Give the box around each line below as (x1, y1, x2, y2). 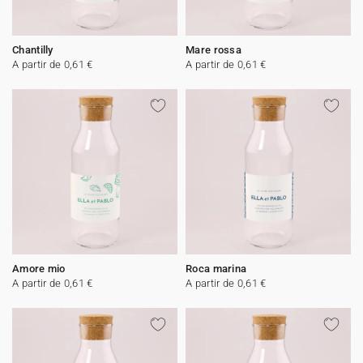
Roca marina (186, 263, 247, 275)
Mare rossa (186, 44, 241, 56)
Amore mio (12, 263, 66, 275)
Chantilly (12, 44, 53, 56)
